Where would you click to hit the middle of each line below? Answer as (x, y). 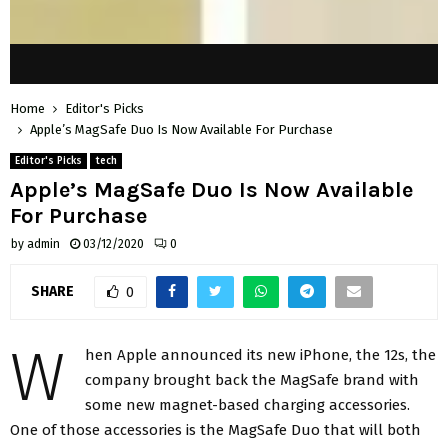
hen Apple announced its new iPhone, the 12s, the (260, 354)
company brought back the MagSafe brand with (252, 379)
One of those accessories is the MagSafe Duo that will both (215, 429)
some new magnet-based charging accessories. (247, 404)
